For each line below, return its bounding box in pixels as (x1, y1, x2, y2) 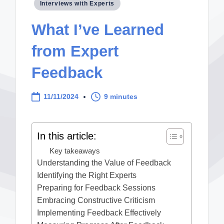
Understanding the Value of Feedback (37, 158, 171, 167)
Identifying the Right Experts (37, 171, 137, 180)
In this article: (37, 130, 97, 141)
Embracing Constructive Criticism (37, 196, 155, 205)
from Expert (31, 42, 119, 60)
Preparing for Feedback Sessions (37, 183, 156, 192)
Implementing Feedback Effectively (37, 208, 161, 217)
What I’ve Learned (31, 20, 164, 38)
